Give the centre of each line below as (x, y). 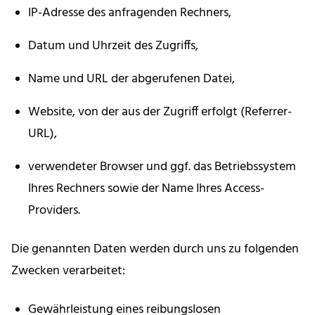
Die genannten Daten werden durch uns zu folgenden (155, 250)
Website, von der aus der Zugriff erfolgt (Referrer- (160, 112)
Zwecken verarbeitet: (68, 271)
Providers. (54, 211)
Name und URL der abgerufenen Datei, (131, 79)
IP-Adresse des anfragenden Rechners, (130, 13)
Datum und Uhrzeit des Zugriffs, (113, 46)
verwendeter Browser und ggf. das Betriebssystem (162, 167)
